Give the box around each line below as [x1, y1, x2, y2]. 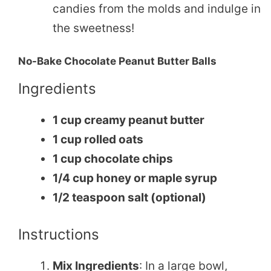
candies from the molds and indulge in [53, 1, 261, 16]
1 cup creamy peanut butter [53, 113, 204, 128]
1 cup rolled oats [53, 132, 143, 147]
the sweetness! [53, 21, 134, 35]
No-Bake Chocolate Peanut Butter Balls [18, 55, 217, 68]
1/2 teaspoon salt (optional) [53, 191, 206, 205]
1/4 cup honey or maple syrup [53, 171, 217, 186]
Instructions [18, 225, 99, 243]
